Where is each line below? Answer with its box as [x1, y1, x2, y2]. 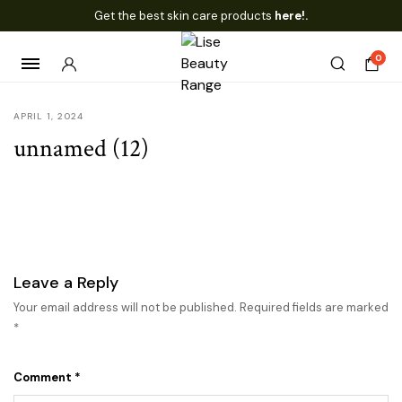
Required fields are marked [240, 300, 389, 315]
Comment [13, 370, 74, 385]
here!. [275, 8, 308, 23]
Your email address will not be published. [13, 300, 237, 315]
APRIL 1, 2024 [13, 110, 83, 122]
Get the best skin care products [94, 8, 275, 23]
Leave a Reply [13, 272, 118, 293]
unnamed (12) [13, 132, 149, 165]
